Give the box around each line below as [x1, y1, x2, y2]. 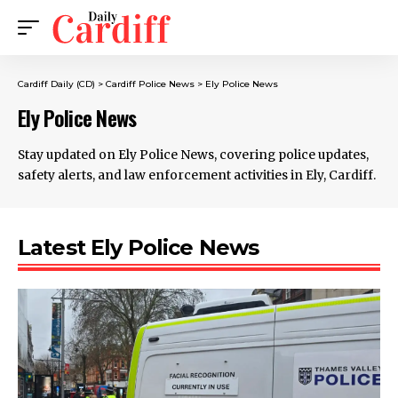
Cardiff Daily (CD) [18, 78, 95, 90]
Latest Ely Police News [18, 235, 259, 260]
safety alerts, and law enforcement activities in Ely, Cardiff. [18, 167, 376, 183]
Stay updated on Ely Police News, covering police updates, [18, 147, 369, 163]
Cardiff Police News [106, 78, 195, 90]
